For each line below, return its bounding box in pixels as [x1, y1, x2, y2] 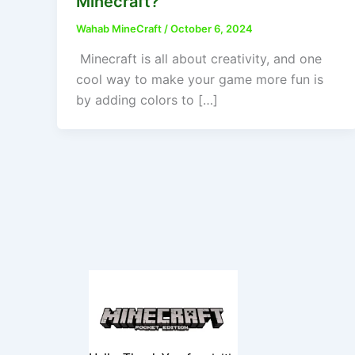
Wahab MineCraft [76, 21, 164, 35]
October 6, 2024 [170, 21, 253, 35]
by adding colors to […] [76, 91, 218, 108]
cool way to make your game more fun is [76, 71, 323, 87]
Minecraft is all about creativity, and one [76, 50, 322, 67]
